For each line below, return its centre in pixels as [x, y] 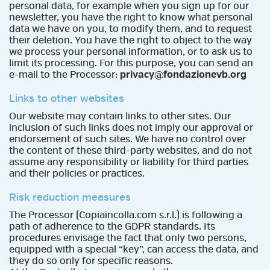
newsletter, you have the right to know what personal [131, 17]
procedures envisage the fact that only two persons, [128, 238]
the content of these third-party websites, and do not [130, 150]
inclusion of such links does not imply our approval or [131, 127]
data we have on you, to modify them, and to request [130, 29]
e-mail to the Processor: [64, 74]
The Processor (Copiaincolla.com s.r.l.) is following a [126, 215]
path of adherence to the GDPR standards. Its [112, 226]
